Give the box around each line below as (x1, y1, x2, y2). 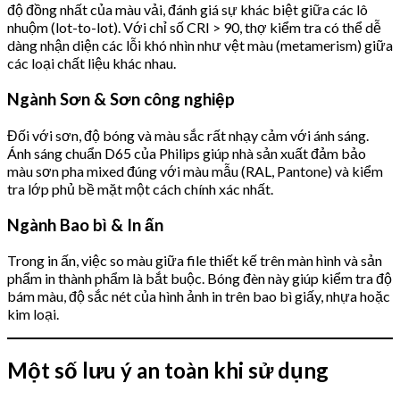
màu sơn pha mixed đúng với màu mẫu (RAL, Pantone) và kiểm (7, 162, 383, 179)
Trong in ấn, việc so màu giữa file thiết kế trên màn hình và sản (7, 252, 382, 270)
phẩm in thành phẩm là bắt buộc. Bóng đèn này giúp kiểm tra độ (7, 270, 392, 287)
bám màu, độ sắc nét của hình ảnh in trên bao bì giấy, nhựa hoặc (7, 287, 390, 305)
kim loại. (7, 305, 59, 323)
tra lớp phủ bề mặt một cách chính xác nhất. (7, 179, 273, 197)
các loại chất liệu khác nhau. (7, 54, 176, 72)
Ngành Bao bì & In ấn (7, 214, 163, 235)
